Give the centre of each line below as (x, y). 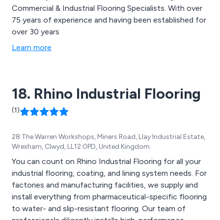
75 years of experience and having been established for (109, 20)
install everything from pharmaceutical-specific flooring (109, 196)
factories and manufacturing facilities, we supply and (105, 185)
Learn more (32, 47)
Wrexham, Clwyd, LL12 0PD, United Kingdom (81, 146)
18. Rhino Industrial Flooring (106, 93)
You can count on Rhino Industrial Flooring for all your (106, 161)
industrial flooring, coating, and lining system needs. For (109, 173)
